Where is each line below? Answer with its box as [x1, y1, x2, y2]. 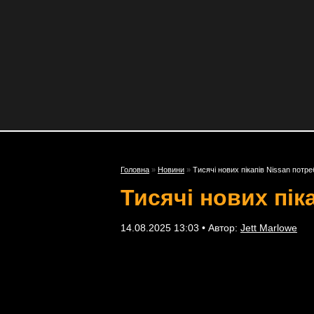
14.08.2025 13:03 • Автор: [121, 222, 240, 233]
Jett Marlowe [240, 222, 297, 233]
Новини [158, 165, 184, 174]
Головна [121, 165, 149, 174]
